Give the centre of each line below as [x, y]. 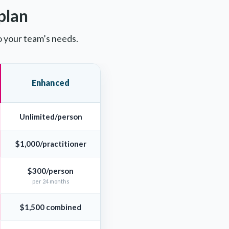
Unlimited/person [51, 116]
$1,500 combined [51, 207]
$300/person [51, 170]
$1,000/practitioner [51, 143]
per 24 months [51, 181]
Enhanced [51, 82]
